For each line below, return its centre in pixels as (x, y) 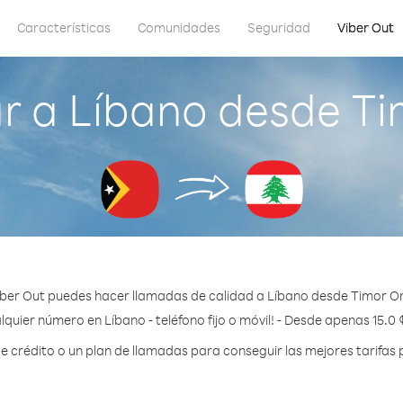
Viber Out (366, 27)
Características (64, 27)
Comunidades (179, 27)
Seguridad (279, 27)
